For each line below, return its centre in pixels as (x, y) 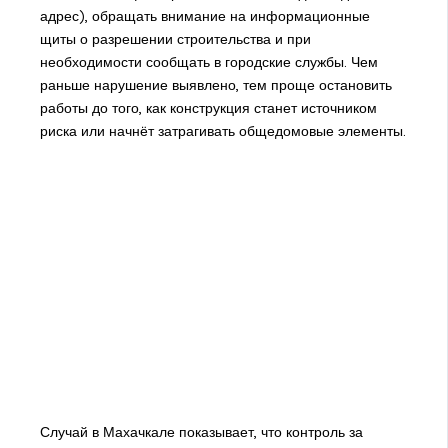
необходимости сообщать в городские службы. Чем (208, 61)
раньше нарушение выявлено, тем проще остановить (215, 84)
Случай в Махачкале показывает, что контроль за (201, 431)
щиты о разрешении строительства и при (175, 38)
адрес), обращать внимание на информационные (204, 15)
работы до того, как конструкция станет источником (208, 107)
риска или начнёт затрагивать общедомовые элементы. (222, 130)
